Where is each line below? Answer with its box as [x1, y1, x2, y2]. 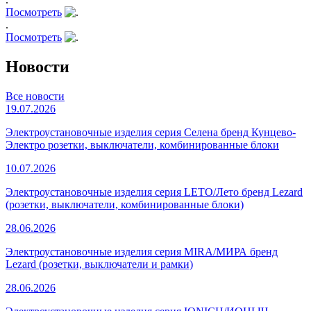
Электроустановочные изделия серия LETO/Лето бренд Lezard [6, 185, 303, 198]
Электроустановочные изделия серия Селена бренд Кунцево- [6, 126, 296, 138]
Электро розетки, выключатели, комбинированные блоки [6, 138, 279, 151]
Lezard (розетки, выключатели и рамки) [6, 258, 193, 270]
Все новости [6, 90, 65, 102]
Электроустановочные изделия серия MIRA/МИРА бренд [6, 245, 278, 258]
